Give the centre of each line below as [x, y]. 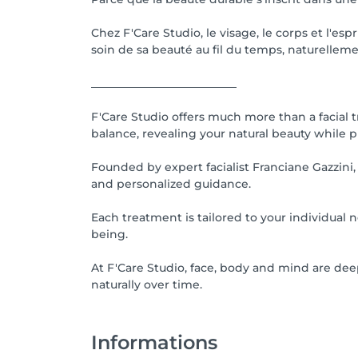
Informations [154, 342]
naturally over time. [147, 284]
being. [109, 234]
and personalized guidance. [171, 184]
